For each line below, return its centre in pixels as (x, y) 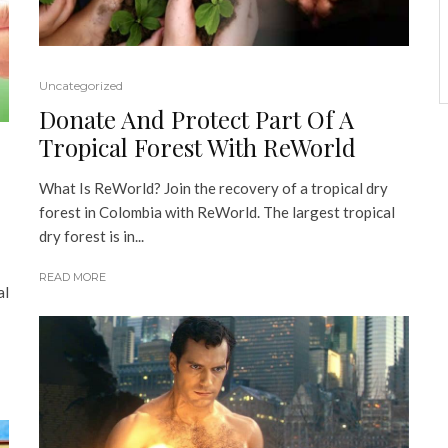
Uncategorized (81, 86)
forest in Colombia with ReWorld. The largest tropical (217, 212)
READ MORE (72, 277)
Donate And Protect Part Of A (196, 119)
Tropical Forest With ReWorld (197, 147)
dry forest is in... (91, 236)
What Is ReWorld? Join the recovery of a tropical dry (213, 188)
